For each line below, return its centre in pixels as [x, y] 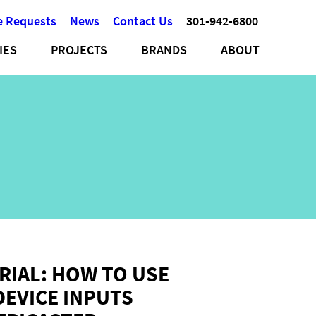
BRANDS [164, 50]
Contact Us [143, 21]
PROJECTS [79, 50]
